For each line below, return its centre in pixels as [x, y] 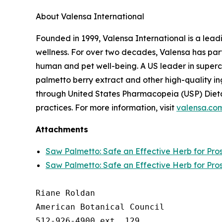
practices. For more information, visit [106, 108]
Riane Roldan [65, 193]
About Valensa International [90, 16]
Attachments [62, 129]
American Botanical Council [100, 207]
